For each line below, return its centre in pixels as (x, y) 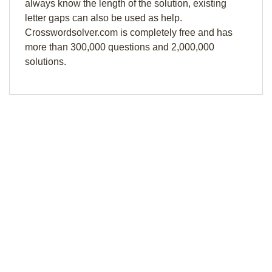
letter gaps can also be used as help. (104, 18)
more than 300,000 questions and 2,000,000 (120, 47)
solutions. (46, 62)
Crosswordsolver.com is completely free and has (129, 32)
